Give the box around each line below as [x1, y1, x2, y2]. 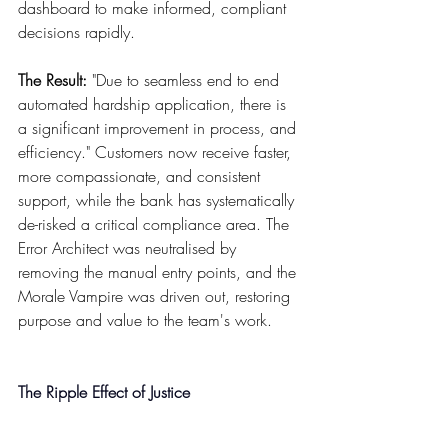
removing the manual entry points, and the [18, 261, 301, 284]
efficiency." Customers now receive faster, [18, 141, 296, 164]
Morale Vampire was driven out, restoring [18, 285, 295, 308]
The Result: [18, 69, 87, 92]
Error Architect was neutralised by [18, 237, 241, 260]
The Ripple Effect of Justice [18, 381, 190, 404]
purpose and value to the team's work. [18, 309, 272, 332]
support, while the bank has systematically [18, 189, 299, 212]
